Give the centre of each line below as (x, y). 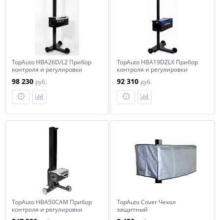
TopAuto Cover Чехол (146, 202)
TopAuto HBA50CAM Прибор (52, 202)
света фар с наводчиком (152, 77)
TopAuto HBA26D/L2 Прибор (52, 62)
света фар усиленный (43, 77)
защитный (132, 209)
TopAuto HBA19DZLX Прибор (157, 62)
